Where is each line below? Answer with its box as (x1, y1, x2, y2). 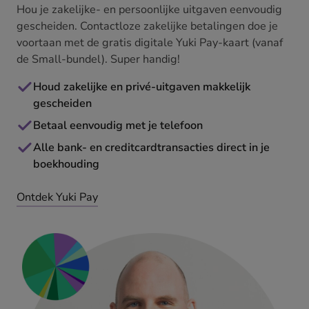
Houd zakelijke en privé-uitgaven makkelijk (33, 79, 250, 95)
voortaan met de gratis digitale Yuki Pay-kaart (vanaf (17, 35, 283, 51)
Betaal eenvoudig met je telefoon (33, 118, 203, 134)
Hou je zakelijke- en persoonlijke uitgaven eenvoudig (17, 2, 282, 18)
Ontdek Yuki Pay (17, 190, 98, 206)
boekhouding (33, 157, 99, 172)
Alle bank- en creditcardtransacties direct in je (33, 140, 270, 156)
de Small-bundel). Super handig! (17, 52, 180, 68)
